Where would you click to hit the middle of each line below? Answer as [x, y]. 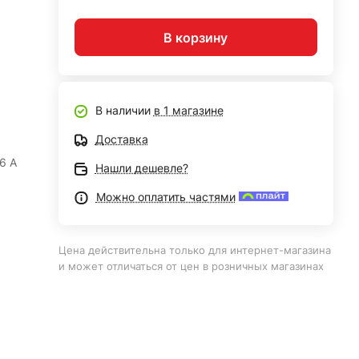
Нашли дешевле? [141, 168]
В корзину [196, 37]
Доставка [121, 139]
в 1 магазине [188, 110]
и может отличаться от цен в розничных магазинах [191, 266]
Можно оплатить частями [165, 197]
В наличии [124, 110]
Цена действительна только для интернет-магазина [194, 250]
